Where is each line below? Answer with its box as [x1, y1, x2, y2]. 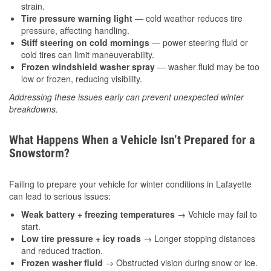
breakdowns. [9, 103, 58, 116]
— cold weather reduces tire [132, 12, 243, 25]
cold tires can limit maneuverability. [21, 48, 154, 61]
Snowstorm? [9, 146, 70, 161]
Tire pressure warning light [21, 12, 132, 25]
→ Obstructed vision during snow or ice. [103, 256, 258, 269]
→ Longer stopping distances [141, 232, 255, 245]
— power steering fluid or [149, 36, 248, 49]
